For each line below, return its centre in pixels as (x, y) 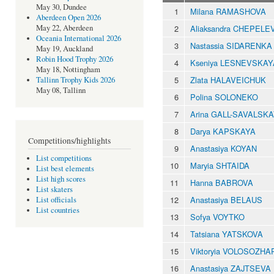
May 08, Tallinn (61, 91)
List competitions (64, 158)
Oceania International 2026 (78, 39)
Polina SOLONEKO (224, 97)
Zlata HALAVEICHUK (228, 80)
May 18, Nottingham (68, 70)
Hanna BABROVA (222, 183)
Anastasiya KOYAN (224, 149)
